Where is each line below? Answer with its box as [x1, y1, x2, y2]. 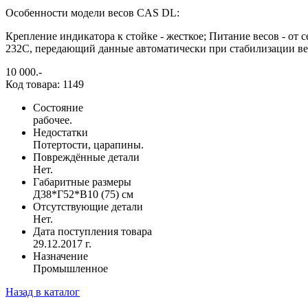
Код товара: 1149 [5, 78, 84, 90]
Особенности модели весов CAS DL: [5, 6, 179, 19]
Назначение [33, 250, 88, 262]
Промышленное [33, 262, 108, 274]
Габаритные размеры [33, 175, 131, 188]
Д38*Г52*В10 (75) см [33, 188, 133, 200]
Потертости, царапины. [33, 138, 144, 151]
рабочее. [33, 113, 72, 126]
